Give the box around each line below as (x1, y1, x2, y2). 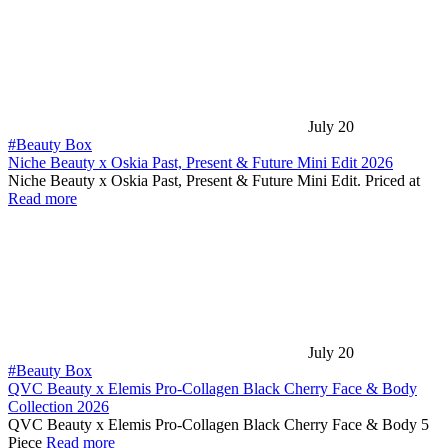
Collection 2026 (8, 398, 109, 415)
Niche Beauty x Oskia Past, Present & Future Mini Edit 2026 (8, 154, 393, 171)
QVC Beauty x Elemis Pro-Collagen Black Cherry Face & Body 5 (8, 416, 429, 433)
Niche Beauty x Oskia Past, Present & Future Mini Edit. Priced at (8, 172, 420, 189)
